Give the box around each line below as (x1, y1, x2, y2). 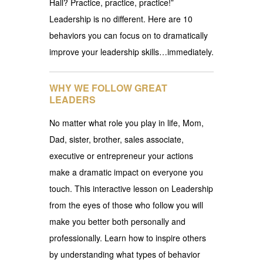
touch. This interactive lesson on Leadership (49, 182, 213, 194)
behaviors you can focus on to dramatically (49, 29, 208, 41)
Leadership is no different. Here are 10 (49, 12, 193, 25)
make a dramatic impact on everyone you (49, 166, 203, 178)
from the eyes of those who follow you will (49, 198, 203, 211)
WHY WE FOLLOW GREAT (49, 80, 167, 95)
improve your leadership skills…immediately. (49, 45, 214, 58)
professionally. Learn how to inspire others (49, 231, 206, 244)
